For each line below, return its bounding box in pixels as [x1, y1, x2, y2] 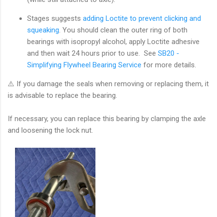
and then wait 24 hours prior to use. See [27, 48, 158, 58]
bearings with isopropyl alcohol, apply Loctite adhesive [27, 37, 200, 46]
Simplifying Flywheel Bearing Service [27, 60, 141, 69]
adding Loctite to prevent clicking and [83, 14, 201, 23]
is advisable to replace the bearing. [8, 91, 121, 100]
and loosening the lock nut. [8, 125, 93, 135]
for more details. [141, 60, 196, 69]
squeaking [27, 25, 59, 34]
